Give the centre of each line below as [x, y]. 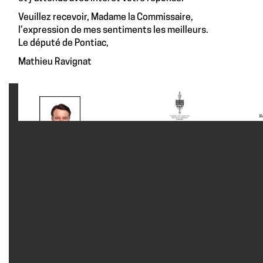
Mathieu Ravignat [55, 62]
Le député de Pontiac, [63, 43]
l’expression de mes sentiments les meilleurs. [113, 30]
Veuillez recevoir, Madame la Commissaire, [106, 17]
